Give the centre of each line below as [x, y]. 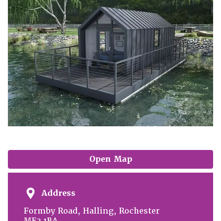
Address [58, 193]
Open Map [110, 159]
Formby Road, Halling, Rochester [92, 211]
